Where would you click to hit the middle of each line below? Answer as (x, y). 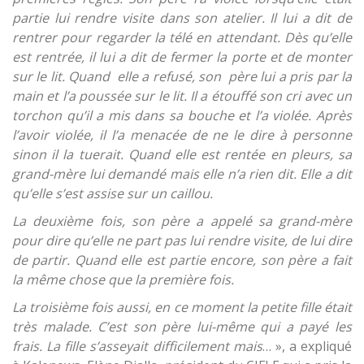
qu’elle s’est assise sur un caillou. (116, 193)
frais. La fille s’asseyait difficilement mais (137, 346)
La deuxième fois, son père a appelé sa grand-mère (182, 221)
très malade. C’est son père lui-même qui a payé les (182, 326)
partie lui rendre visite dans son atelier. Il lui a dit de (182, 17)
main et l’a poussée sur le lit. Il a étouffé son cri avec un (182, 95)
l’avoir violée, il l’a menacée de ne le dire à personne (182, 134)
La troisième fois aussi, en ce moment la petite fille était (182, 307)
